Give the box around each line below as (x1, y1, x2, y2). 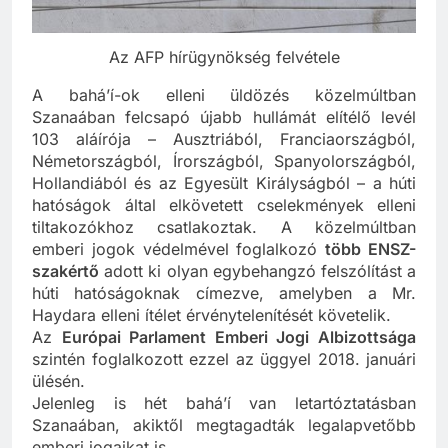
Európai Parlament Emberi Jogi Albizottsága (61, 326, 417, 347)
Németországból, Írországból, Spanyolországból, (32, 150, 416, 171)
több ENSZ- (325, 238, 417, 259)
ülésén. (32, 370, 85, 391)
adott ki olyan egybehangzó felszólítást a (99, 260, 416, 281)
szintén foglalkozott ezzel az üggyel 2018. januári (32, 348, 416, 369)
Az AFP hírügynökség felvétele (108, 46, 340, 67)
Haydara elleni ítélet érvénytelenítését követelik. (32, 304, 391, 325)
